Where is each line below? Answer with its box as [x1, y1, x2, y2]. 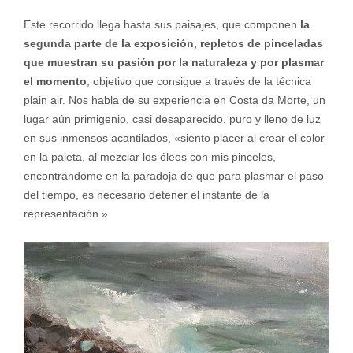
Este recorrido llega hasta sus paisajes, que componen [23, 17, 300, 31]
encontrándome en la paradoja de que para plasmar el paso [23, 169, 324, 182]
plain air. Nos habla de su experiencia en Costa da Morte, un [23, 93, 325, 106]
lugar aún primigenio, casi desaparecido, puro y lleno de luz [23, 112, 321, 125]
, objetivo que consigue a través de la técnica [86, 74, 311, 87]
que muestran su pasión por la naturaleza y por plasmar [23, 55, 324, 69]
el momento [23, 74, 87, 87]
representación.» [23, 206, 108, 220]
